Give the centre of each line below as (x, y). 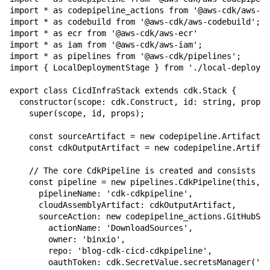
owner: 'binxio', (67, 240)
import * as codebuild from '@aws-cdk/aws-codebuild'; (135, 22)
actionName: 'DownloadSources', (101, 228)
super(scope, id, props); (77, 114)
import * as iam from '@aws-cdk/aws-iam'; (106, 45)
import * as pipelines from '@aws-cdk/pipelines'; (125, 56)
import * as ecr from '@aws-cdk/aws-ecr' (104, 33)
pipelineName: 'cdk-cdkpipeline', (101, 194)
